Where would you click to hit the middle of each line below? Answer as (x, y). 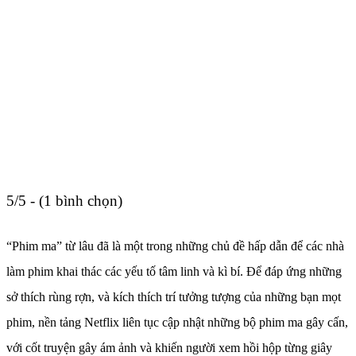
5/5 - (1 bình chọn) (64, 200)
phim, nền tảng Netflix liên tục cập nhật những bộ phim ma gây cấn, (177, 322)
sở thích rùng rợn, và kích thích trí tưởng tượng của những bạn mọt (174, 296)
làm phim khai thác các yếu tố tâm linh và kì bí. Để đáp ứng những (174, 271)
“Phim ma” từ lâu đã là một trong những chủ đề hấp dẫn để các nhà (175, 246)
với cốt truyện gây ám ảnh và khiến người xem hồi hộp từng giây (169, 347)
